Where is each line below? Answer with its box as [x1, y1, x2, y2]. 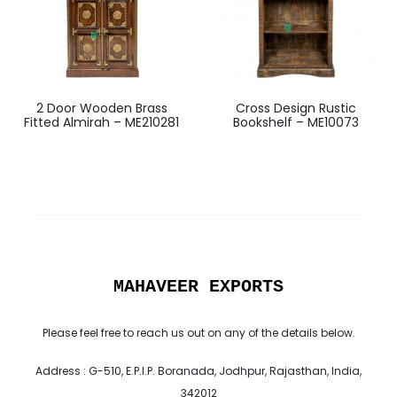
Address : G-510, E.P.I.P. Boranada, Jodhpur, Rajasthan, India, [35, 362, 362, 378]
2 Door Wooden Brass [35, 98, 167, 117]
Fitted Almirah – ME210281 [24, 113, 179, 131]
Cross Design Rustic [235, 98, 356, 117]
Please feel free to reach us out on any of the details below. [42, 324, 355, 340]
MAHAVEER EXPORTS [113, 276, 284, 297]
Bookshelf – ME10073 [232, 113, 359, 131]
